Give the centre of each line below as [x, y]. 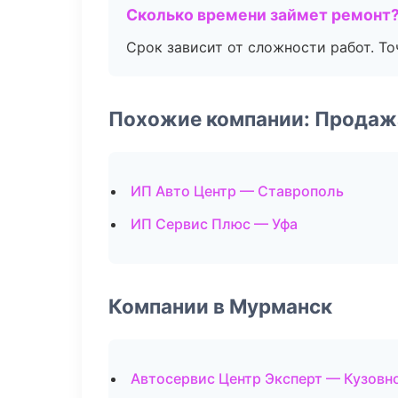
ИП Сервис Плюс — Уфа [214, 224]
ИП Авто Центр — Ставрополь [237, 191]
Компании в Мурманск [220, 306]
